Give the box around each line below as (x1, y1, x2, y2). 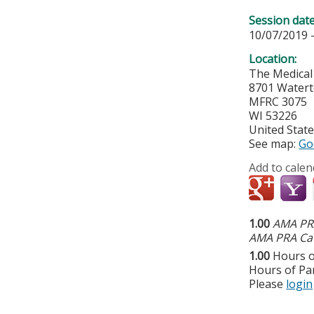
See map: (249, 136, 299, 152)
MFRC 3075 (249, 94, 308, 110)
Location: (249, 51, 300, 67)
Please (249, 276, 287, 292)
